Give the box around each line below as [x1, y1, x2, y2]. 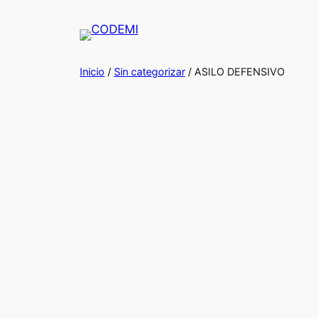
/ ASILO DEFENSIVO [185, 65, 285, 78]
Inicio [80, 65, 105, 78]
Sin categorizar [114, 65, 185, 78]
